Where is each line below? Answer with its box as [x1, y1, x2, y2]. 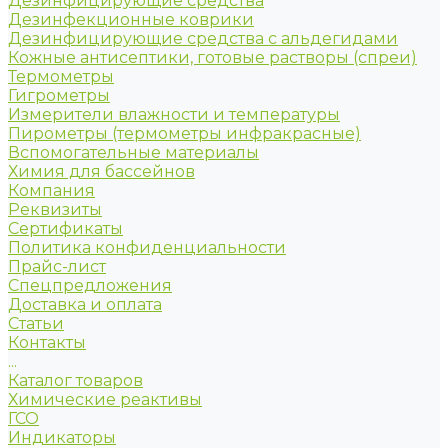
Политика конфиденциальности [8, 238, 286, 257]
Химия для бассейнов [8, 162, 195, 181]
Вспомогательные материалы [8, 143, 259, 162]
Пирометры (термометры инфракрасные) [8, 124, 361, 143]
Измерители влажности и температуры [8, 105, 340, 124]
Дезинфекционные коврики [8, 10, 254, 29]
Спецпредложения [8, 276, 172, 295]
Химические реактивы [8, 390, 202, 409]
